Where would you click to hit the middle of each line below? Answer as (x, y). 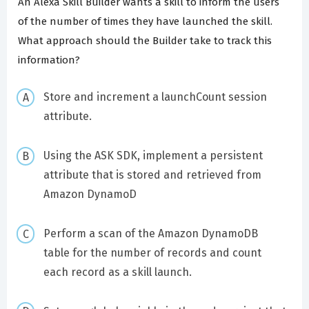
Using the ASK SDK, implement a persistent (153, 156)
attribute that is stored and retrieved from (152, 175)
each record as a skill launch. (117, 272)
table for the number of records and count (152, 252)
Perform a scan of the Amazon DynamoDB (150, 233)
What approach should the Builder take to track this (145, 40)
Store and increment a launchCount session (155, 97)
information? (49, 60)
